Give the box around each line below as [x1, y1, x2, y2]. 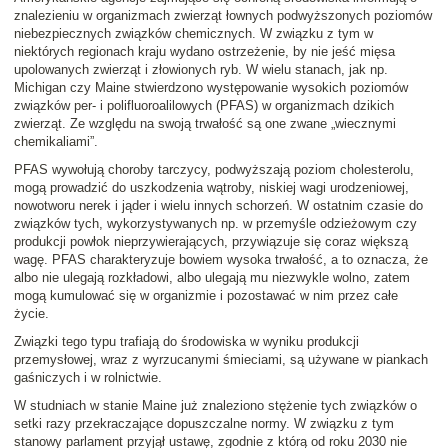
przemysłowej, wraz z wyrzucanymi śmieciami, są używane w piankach [14, 352, 428, 368]
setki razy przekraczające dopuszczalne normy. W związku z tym [14, 416, 394, 432]
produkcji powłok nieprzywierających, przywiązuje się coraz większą [14, 234, 408, 250]
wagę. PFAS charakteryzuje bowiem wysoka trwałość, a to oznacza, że [14, 252, 428, 268]
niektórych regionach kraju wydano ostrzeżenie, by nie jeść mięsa [14, 44, 395, 60]
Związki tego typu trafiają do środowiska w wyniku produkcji [14, 334, 359, 350]
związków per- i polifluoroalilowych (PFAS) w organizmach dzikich [14, 98, 394, 114]
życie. [14, 306, 49, 322]
